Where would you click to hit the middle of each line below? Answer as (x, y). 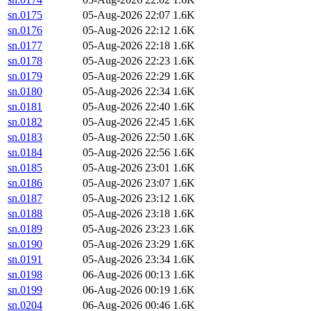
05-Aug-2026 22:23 (126, 61)
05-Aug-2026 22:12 (126, 31)
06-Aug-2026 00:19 (126, 290)
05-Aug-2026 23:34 (126, 260)
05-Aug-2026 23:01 (126, 168)
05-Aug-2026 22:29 (126, 76)
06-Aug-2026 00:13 (126, 275)
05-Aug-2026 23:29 (126, 244)
